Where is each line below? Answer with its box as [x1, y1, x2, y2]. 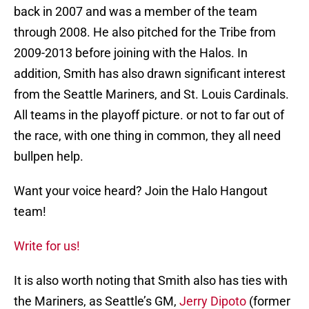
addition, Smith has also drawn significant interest [14, 66, 286, 81]
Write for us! [14, 239, 80, 254]
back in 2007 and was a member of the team [14, 4, 257, 19]
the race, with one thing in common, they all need [14, 128, 281, 143]
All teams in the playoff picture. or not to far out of [14, 108, 284, 123]
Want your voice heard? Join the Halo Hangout [14, 183, 268, 199]
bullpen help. [14, 149, 83, 164]
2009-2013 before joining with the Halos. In [14, 46, 248, 61]
